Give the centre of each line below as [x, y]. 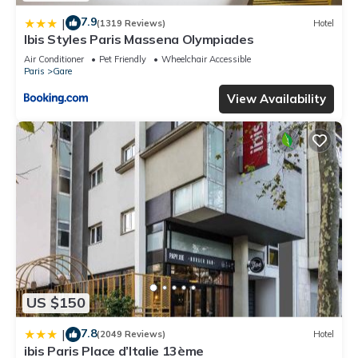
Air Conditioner [54, 60]
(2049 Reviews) [131, 334]
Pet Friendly [123, 60]
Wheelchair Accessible [206, 60]
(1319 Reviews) [131, 23]
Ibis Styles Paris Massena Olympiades [139, 40]
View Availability [276, 99]
